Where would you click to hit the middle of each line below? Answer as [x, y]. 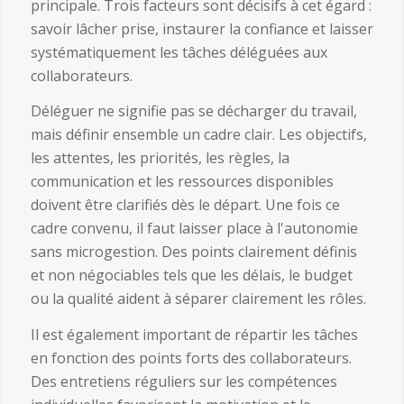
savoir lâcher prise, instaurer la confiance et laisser [202, 28]
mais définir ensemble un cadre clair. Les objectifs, [198, 135]
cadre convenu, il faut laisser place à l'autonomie [194, 229]
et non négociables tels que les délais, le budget [191, 275]
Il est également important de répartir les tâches [194, 334]
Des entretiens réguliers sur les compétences [184, 381]
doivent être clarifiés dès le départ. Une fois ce [185, 205]
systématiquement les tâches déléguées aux [179, 52]
